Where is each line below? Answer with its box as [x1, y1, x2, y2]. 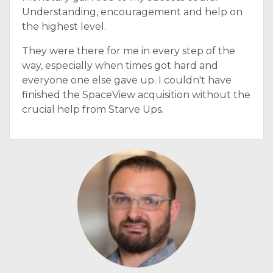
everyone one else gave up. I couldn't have [22, 74, 232, 86]
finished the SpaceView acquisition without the [22, 89, 250, 101]
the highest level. [22, 21, 106, 32]
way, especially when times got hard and [22, 60, 218, 71]
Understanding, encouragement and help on [22, 6, 243, 18]
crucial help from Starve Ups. [22, 104, 163, 115]
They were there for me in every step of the [22, 45, 235, 57]
